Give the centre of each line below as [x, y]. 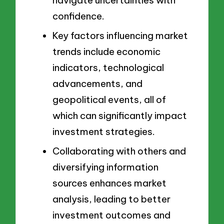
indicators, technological [108, 67]
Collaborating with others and [119, 151]
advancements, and [97, 83]
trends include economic [106, 51]
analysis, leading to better [111, 199]
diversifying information [105, 167]
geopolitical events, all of [109, 99]
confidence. [78, 16]
